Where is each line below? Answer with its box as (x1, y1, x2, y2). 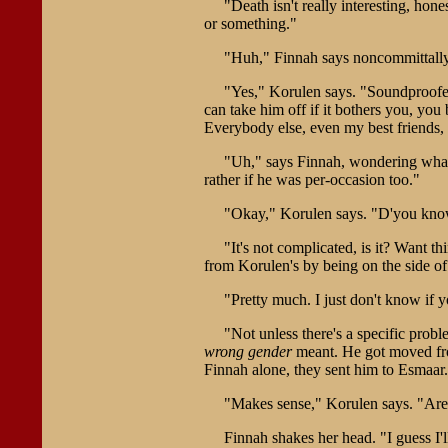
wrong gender (203, 342, 292, 360)
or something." (203, 14, 297, 32)
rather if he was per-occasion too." (203, 170, 420, 188)
